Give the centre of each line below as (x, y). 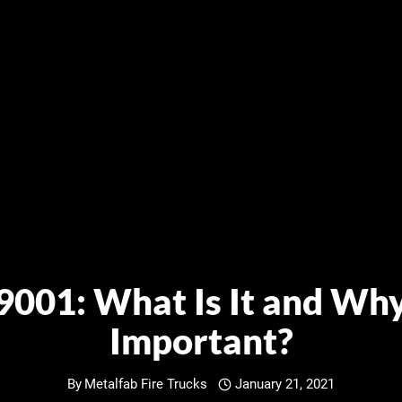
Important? (201, 341)
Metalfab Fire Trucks (145, 384)
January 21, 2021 (285, 384)
